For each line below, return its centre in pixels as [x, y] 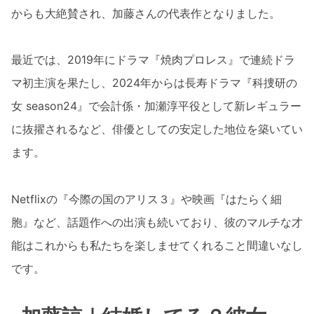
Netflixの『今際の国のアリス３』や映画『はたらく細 [146, 199]
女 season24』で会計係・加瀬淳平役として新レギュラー [156, 106]
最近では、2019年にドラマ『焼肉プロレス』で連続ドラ [153, 60]
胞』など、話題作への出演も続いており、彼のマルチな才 [157, 223]
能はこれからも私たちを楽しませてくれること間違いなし [157, 246]
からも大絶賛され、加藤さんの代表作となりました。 [146, 13]
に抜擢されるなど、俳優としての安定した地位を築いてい [157, 129]
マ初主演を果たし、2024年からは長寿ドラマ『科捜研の [154, 83]
